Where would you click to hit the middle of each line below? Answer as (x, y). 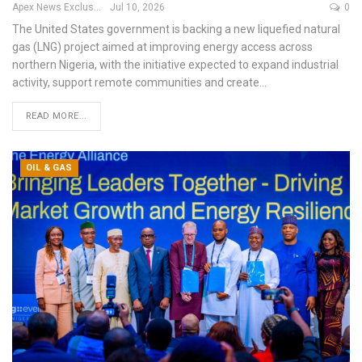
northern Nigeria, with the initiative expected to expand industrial (175, 64)
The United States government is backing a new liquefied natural (176, 29)
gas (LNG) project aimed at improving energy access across (162, 46)
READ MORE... (57, 116)
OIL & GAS (49, 167)
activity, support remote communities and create (136, 82)
